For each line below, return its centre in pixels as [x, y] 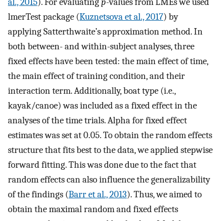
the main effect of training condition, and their [96, 76]
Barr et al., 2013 [98, 195]
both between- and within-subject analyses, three [101, 47]
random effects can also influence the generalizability [109, 180]
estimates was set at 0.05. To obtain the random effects [110, 135]
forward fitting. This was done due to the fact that [102, 165]
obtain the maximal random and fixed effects [93, 209]
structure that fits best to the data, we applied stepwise [110, 150]
